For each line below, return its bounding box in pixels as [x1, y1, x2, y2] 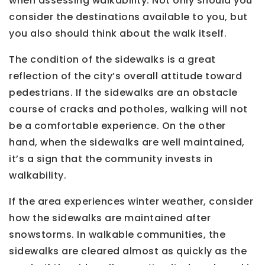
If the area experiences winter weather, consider [9, 195, 253, 209]
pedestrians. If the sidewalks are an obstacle [9, 86, 238, 100]
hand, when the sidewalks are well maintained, [9, 135, 245, 150]
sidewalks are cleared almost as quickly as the [9, 244, 247, 258]
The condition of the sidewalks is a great [9, 53, 216, 67]
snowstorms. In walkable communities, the [9, 228, 225, 242]
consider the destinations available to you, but [9, 10, 248, 24]
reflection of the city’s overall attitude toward [9, 69, 242, 83]
